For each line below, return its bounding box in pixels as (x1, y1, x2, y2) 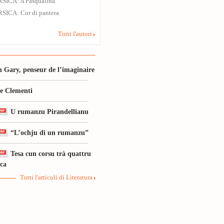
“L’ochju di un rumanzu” (10, 128, 88, 136)
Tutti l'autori (58, 30, 92, 37)
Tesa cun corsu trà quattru (10, 149, 91, 157)
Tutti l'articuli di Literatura (20, 174, 92, 181)
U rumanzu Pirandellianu (10, 107, 88, 115)
